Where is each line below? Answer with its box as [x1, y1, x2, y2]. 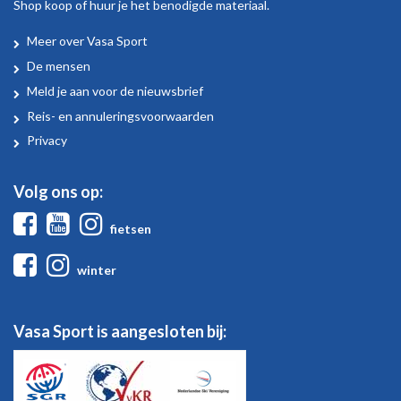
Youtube [77, 211, 125, 227]
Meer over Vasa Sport [27, 33, 149, 49]
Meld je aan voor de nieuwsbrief [27, 82, 204, 98]
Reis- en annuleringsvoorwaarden [27, 107, 215, 124]
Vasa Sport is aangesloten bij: [13, 320, 226, 341]
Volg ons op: [13, 182, 103, 202]
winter [77, 262, 116, 278]
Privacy [27, 132, 68, 149]
